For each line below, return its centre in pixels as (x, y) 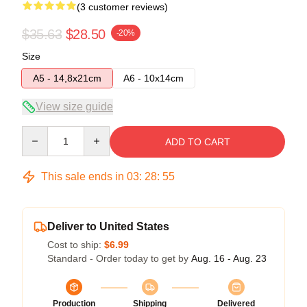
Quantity (39, 132)
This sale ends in (83, 176)
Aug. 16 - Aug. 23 (229, 258)
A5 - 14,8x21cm (67, 78)
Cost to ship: (76, 244)
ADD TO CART (197, 142)
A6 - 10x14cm (153, 78)
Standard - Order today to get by (119, 258)
